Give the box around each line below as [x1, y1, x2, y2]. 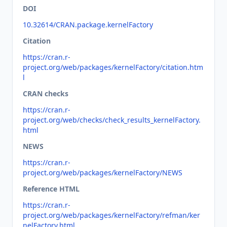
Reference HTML [23, 184, 80, 194]
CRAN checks [23, 89, 68, 98]
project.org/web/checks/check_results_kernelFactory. [23, 115, 201, 125]
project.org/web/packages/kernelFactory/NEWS [23, 168, 182, 177]
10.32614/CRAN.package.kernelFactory [23, 20, 153, 29]
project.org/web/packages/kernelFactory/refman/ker [23, 210, 200, 220]
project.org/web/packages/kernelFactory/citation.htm [23, 62, 203, 72]
